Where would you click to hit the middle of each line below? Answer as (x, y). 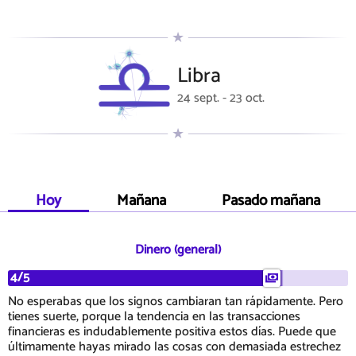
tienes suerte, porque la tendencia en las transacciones (154, 317)
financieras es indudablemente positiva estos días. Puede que (172, 332)
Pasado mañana (271, 201)
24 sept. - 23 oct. (221, 98)
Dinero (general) (178, 250)
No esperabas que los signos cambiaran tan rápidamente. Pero (176, 302)
